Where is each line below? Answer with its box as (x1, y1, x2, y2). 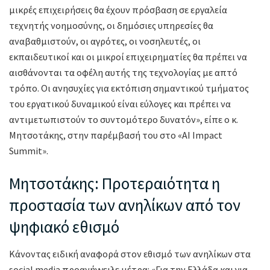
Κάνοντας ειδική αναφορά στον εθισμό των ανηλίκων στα (9, 247, 251, 260)
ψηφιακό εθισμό (9, 216, 119, 237)
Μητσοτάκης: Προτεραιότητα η (9, 173, 220, 194)
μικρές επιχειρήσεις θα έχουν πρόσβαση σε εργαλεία (9, 4, 227, 16)
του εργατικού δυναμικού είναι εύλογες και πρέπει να (9, 98, 231, 110)
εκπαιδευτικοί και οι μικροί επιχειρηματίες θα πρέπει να (9, 51, 247, 63)
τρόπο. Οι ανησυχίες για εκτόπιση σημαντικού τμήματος (9, 82, 249, 95)
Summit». (9, 145, 48, 157)
